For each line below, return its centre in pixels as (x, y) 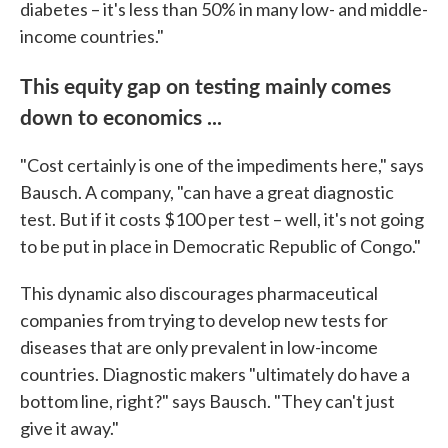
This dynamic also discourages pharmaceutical (199, 292)
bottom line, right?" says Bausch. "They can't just (207, 400)
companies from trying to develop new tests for (204, 319)
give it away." (69, 427)
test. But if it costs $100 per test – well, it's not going (222, 218)
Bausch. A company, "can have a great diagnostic (207, 191)
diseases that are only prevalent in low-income (199, 346)
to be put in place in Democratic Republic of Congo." (220, 245)
